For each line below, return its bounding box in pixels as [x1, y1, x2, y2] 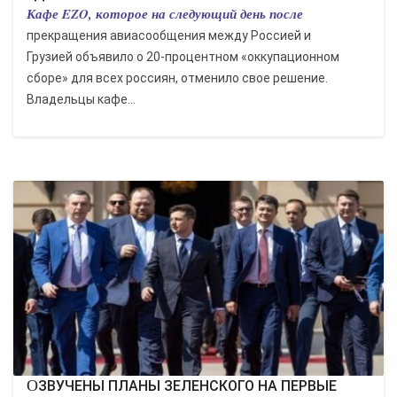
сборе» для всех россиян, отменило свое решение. [27, 71, 328, 85]
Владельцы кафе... [27, 92, 136, 106]
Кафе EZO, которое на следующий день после [27, 4, 303, 23]
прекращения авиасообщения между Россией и [27, 28, 311, 43]
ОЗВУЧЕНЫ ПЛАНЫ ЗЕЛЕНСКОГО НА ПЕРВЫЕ [27, 377, 38, 394]
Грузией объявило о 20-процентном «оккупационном [27, 50, 339, 64]
